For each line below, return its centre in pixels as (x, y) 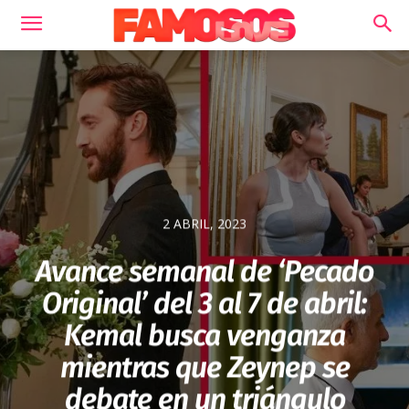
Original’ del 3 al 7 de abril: (204, 304)
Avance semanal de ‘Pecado (204, 272)
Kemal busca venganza (204, 336)
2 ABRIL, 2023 (204, 224)
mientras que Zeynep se (204, 367)
